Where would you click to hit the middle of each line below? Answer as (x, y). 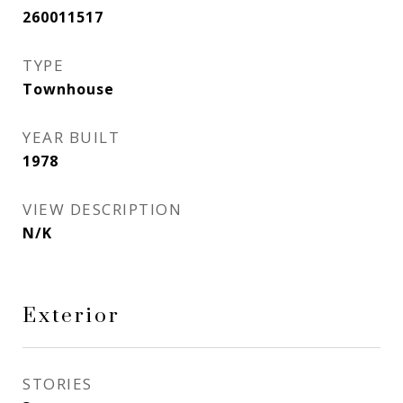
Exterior (72, 316)
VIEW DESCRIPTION (102, 209)
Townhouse (68, 89)
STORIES (58, 384)
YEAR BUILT (71, 137)
